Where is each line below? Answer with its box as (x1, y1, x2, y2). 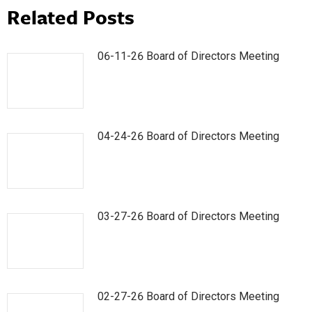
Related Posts (7, 2, 134, 31)
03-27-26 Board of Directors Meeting (97, 209, 279, 223)
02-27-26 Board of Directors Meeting (97, 289, 279, 303)
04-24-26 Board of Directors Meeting (97, 129, 279, 143)
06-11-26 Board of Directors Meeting (97, 49, 279, 63)
